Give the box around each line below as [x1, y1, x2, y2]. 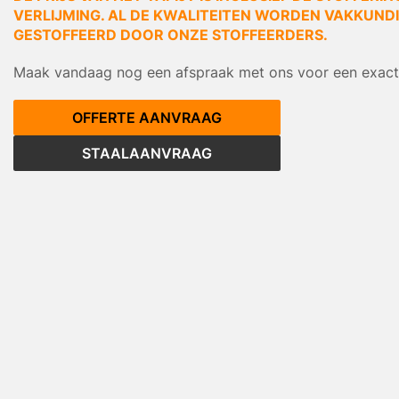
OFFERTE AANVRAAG [72, 109, 222, 127]
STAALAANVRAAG [82, 144, 212, 163]
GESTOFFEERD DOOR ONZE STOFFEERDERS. [13, 26, 328, 45]
